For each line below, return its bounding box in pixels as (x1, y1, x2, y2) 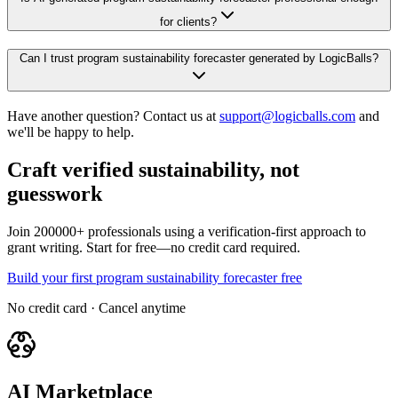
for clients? (160, 14, 217, 28)
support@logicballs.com (219, 108, 355, 124)
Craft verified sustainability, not (7, 158, 299, 182)
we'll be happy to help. (7, 124, 134, 140)
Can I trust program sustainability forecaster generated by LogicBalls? (20, 52, 378, 66)
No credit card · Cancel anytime (7, 299, 186, 315)
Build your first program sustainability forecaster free (7, 269, 302, 285)
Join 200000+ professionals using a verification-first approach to (7, 223, 366, 239)
